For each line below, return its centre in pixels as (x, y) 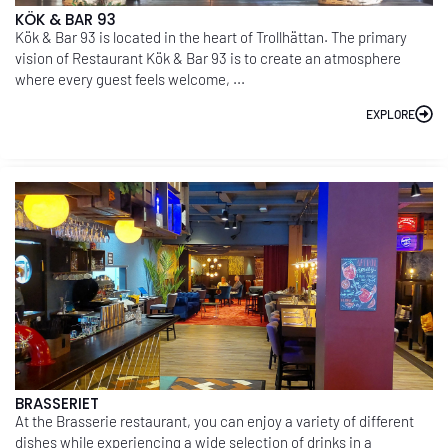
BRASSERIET (57, 404)
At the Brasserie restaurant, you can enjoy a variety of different (214, 421)
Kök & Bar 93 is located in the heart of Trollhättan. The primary (211, 37)
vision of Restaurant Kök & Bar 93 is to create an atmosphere (208, 58)
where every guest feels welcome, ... (130, 79)
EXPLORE (390, 113)
